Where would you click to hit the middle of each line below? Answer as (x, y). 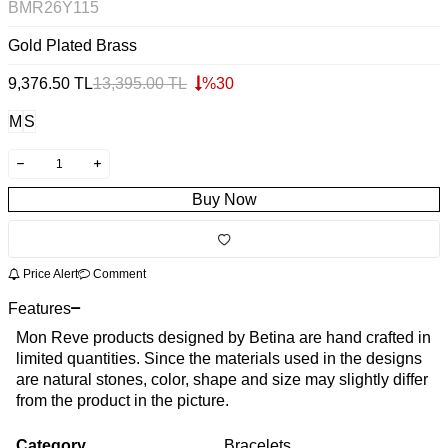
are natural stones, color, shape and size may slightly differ (222, 379)
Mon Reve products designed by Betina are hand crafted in (223, 337)
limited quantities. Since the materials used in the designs (219, 358)
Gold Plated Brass (72, 46)
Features (39, 308)
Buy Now (224, 200)
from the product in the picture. (122, 400)
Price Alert (49, 273)
